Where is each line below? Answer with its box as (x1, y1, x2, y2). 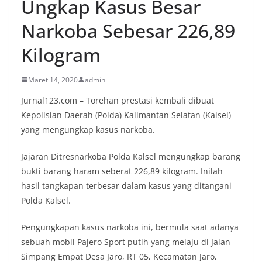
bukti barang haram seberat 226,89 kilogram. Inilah (21, 165, 223, 177)
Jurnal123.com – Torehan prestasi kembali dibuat (21, 94, 214, 106)
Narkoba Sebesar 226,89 (21, 18, 235, 43)
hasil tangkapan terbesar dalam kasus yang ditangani (21, 180, 232, 191)
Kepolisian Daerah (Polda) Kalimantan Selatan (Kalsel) (21, 109, 231, 120)
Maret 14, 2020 (28, 74, 78, 85)
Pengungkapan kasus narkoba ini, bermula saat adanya (21, 221, 239, 233)
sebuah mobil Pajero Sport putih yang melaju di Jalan (21, 236, 230, 247)
